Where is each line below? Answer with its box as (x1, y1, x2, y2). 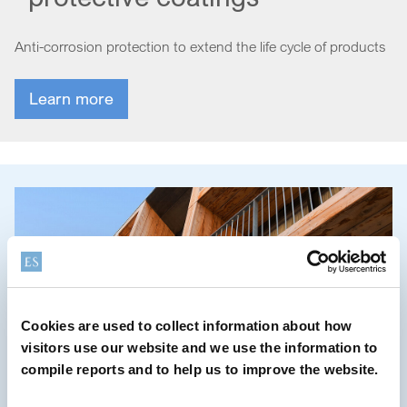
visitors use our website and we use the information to (21, 339, 378, 355)
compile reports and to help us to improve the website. (21, 361, 379, 377)
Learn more (29, 87, 114, 108)
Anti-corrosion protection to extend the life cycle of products (15, 36, 386, 55)
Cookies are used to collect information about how (21, 317, 352, 333)
